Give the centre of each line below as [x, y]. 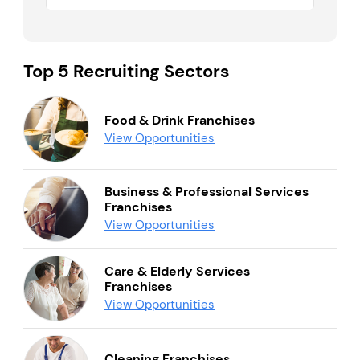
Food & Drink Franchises [180, 120]
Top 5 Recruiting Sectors [127, 71]
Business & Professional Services [207, 192]
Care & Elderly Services [177, 271]
